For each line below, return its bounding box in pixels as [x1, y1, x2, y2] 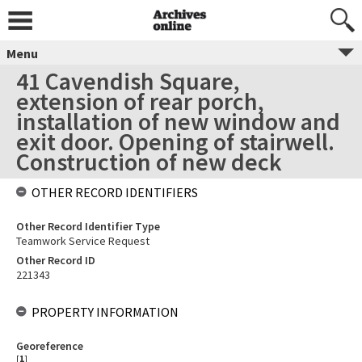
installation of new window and [16, 106, 340, 137]
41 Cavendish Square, [16, 65, 240, 96]
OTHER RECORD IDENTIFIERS [32, 184, 198, 200]
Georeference [16, 339, 83, 353]
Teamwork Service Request [16, 234, 149, 248]
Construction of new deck [16, 146, 282, 177]
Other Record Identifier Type [16, 219, 160, 234]
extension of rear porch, [16, 86, 264, 116]
